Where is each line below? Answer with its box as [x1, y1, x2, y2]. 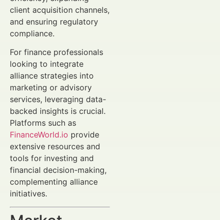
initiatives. [10, 189, 47, 199]
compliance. [10, 28, 55, 38]
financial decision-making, [10, 165, 107, 175]
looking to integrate [10, 59, 83, 69]
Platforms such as [10, 118, 76, 128]
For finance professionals [10, 47, 103, 57]
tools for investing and [10, 153, 94, 164]
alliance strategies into [10, 71, 94, 81]
